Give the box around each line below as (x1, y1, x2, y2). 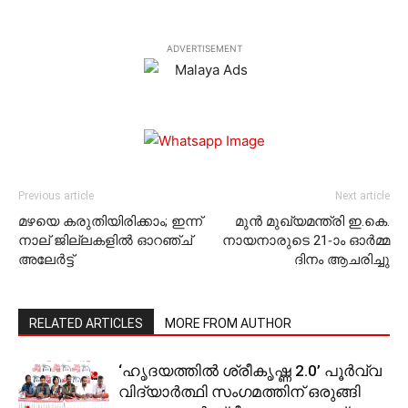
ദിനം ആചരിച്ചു (294, 251, 390, 268)
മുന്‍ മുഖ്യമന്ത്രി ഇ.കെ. (235, 213, 390, 229)
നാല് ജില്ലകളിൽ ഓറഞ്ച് (18, 232, 192, 249)
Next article (335, 189, 390, 202)
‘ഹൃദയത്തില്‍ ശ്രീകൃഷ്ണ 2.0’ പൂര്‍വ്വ (118, 362, 382, 380)
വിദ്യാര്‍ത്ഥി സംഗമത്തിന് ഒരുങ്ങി (118, 382, 361, 401)
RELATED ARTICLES (29, 316, 143, 331)
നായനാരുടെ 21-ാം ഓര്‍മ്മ (222, 232, 390, 249)
